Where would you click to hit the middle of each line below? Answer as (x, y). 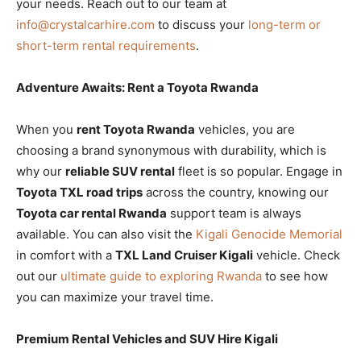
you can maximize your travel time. (115, 297)
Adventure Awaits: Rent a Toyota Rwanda (137, 87)
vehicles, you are (245, 129)
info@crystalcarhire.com (85, 24)
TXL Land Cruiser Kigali (184, 255)
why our (41, 171)
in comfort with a (66, 255)
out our (38, 276)
